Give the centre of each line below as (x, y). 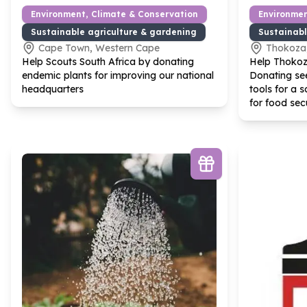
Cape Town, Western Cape (99, 48)
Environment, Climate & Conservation (114, 14)
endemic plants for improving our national (118, 75)
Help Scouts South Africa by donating (108, 62)
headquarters (53, 89)
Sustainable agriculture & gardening (114, 32)
